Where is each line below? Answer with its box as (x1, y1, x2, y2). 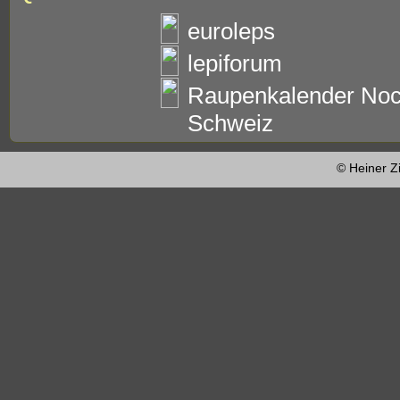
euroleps (187, 18, 275, 45)
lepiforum (187, 50, 282, 77)
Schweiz (187, 110, 273, 137)
